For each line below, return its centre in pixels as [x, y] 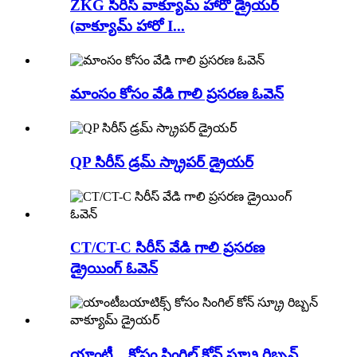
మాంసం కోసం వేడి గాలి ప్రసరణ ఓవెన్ [177, 94]
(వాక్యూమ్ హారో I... [127, 26]
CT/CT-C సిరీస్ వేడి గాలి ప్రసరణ [167, 248]
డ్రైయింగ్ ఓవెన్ [114, 269]
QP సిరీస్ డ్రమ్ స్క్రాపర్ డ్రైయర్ [162, 162]
